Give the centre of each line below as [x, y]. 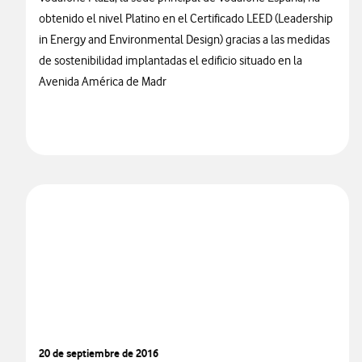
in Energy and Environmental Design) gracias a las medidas [184, 40]
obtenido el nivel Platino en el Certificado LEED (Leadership [186, 19]
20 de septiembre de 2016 [99, 353]
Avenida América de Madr [103, 82]
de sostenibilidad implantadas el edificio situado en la [170, 61]
